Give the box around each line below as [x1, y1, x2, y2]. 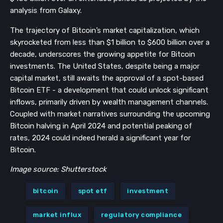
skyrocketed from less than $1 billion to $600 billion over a [10, 38, 210, 47]
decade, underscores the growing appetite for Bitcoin [10, 50, 195, 59]
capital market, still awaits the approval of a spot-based [10, 74, 204, 83]
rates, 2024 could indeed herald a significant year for [10, 133, 191, 142]
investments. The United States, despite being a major [10, 62, 200, 71]
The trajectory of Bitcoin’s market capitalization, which [10, 26, 200, 35]
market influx [32, 211, 82, 219]
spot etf [78, 187, 108, 195]
